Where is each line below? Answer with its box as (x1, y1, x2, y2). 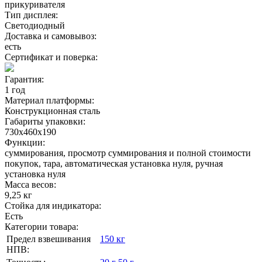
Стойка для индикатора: (5, 201, 101, 211)
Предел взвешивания (6, 234, 91, 244)
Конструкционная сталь (5, 106, 100, 116)
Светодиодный (5, 20, 65, 30)
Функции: (5, 137, 45, 147)
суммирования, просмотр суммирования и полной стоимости (5, 148, 251, 158)
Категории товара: (5, 222, 78, 232)
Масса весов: (5, 180, 56, 189)
